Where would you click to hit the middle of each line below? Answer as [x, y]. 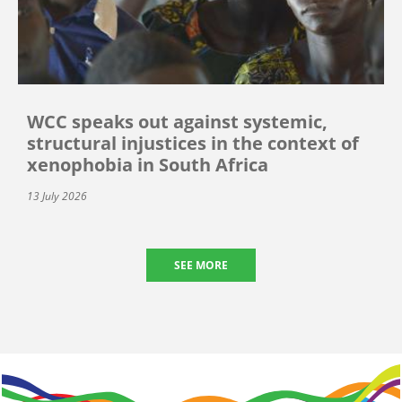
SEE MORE [201, 265]
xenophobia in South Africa [148, 164]
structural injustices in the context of [193, 143]
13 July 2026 [57, 196]
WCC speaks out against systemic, [177, 121]
